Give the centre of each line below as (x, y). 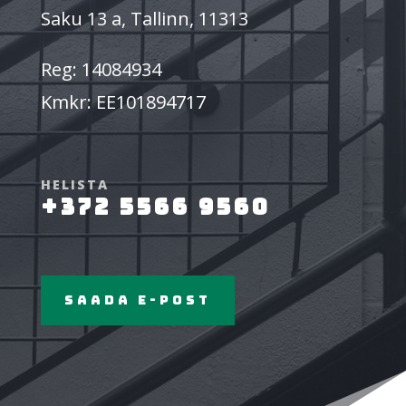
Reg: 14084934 (101, 69)
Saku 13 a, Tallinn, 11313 (144, 18)
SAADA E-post (137, 300)
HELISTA (74, 184)
